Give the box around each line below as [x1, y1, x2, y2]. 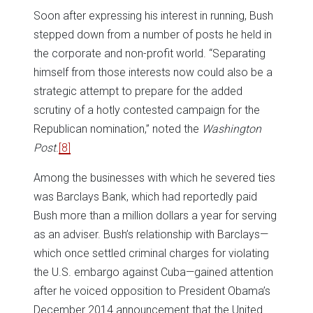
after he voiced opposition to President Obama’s [34, 284, 270, 298]
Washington [202, 122, 261, 136]
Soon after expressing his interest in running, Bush [34, 9, 273, 23]
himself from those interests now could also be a [34, 66, 272, 80]
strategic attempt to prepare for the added [34, 85, 242, 99]
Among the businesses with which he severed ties [34, 171, 275, 185]
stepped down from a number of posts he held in [34, 28, 272, 42]
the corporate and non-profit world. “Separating [34, 47, 265, 61]
